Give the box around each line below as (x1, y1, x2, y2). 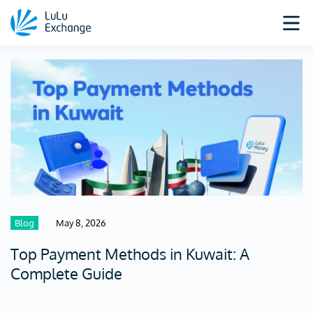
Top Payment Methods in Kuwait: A (10, 243, 249, 263)
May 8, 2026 (56, 217, 106, 228)
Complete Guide (10, 263, 122, 283)
